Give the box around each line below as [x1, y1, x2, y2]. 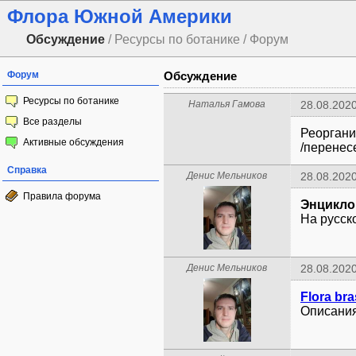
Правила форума [23, 191, 101, 202]
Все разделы [23, 116, 82, 127]
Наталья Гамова [188, 99, 265, 110]
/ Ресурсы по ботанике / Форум [105, 33, 288, 46]
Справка [7, 164, 47, 176]
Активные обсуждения [23, 137, 124, 148]
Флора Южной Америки [7, 6, 232, 27]
